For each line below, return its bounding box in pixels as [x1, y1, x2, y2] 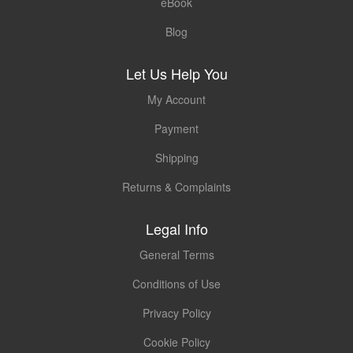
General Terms [139, 246, 214, 262]
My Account [147, 91, 206, 107]
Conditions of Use [132, 275, 221, 292]
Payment [154, 120, 199, 136]
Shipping [154, 149, 199, 165]
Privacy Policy [142, 304, 211, 321]
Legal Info [145, 217, 208, 239]
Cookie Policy [143, 333, 210, 350]
